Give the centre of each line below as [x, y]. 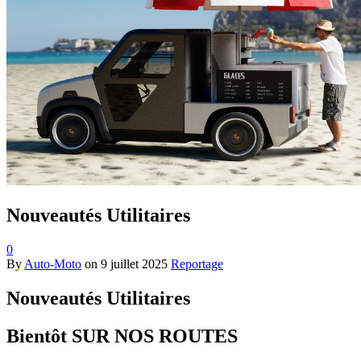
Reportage [197, 263]
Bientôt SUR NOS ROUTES [122, 336]
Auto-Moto [53, 263]
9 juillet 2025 [134, 263]
